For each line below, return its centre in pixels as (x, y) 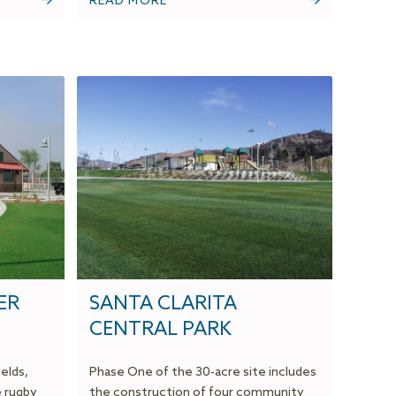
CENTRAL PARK (160, 330)
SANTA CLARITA (163, 305)
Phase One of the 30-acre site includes (202, 373)
